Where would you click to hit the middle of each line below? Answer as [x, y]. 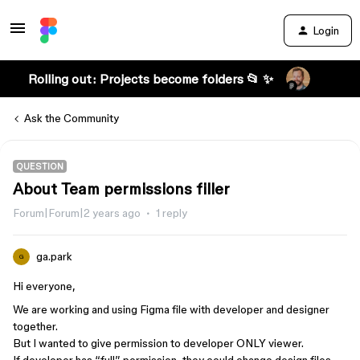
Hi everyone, [44, 286]
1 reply [172, 213]
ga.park [54, 256]
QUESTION [40, 166]
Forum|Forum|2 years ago [77, 213]
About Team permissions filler [121, 189]
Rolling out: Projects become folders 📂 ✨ [150, 79]
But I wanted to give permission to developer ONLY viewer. [158, 343]
